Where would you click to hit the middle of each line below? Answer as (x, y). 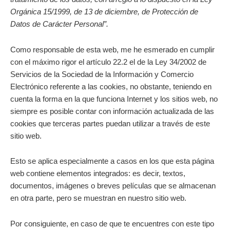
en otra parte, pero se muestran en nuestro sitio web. (98, 198)
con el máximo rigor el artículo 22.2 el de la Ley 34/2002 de (108, 62)
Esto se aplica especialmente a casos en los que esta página (112, 161)
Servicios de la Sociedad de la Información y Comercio (102, 74)
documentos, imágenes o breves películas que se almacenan (113, 186)
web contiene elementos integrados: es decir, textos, (98, 174)
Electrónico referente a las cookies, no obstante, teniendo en (111, 87)
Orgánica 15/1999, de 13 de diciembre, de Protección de (104, 12)
